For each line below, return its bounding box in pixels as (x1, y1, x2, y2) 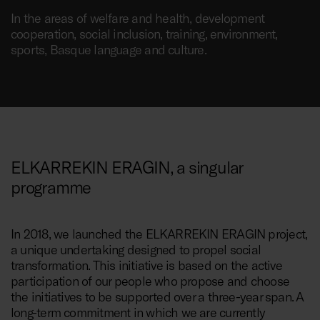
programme (11, 176, 91, 198)
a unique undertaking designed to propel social (11, 241, 261, 258)
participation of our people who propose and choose (11, 273, 290, 289)
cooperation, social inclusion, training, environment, (11, 26, 278, 42)
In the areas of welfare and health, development (11, 10, 265, 26)
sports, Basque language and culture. (11, 41, 206, 58)
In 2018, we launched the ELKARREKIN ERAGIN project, (11, 226, 308, 242)
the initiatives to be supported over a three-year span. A (11, 289, 304, 305)
